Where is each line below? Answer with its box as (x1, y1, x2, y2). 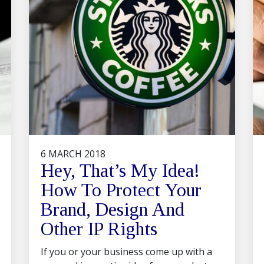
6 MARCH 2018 (41, 147, 105, 160)
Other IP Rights (41, 218, 157, 239)
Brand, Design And (41, 199, 184, 220)
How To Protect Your (41, 179, 202, 200)
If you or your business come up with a (41, 245, 212, 258)
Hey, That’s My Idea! (41, 160, 200, 181)
